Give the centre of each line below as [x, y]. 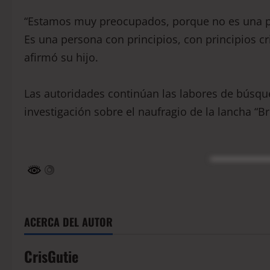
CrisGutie [51, 256]
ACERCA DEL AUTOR [68, 222]
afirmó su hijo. [61, 58]
